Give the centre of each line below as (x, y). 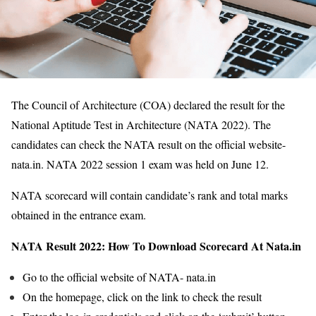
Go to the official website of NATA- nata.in (119, 276)
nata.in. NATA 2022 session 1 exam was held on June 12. (140, 164)
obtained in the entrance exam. (79, 214)
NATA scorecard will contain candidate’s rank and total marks (150, 195)
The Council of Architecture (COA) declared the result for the (148, 104)
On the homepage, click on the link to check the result (142, 296)
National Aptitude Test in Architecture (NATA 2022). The (141, 124)
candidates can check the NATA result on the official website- (148, 144)
